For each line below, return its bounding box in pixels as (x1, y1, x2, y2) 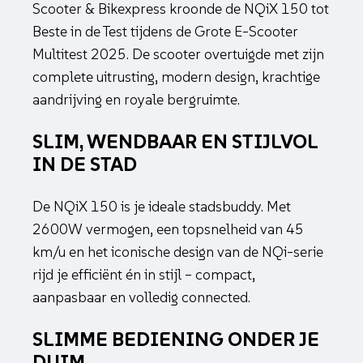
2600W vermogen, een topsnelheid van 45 (32, 220, 304, 239)
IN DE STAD (32, 152, 137, 177)
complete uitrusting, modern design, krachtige (32, 67, 320, 87)
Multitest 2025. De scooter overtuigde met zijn (32, 45, 324, 64)
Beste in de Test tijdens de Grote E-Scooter (32, 22, 298, 41)
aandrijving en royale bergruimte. (32, 90, 240, 109)
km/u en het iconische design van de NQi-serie (32, 242, 323, 262)
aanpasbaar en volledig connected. (32, 288, 250, 307)
